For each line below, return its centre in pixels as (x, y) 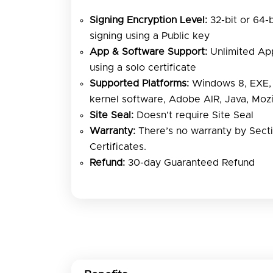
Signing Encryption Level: (148, 20)
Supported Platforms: (139, 83)
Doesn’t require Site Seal (193, 115)
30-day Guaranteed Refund (190, 162)
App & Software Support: (148, 51)
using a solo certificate (143, 67)
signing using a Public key (150, 36)
